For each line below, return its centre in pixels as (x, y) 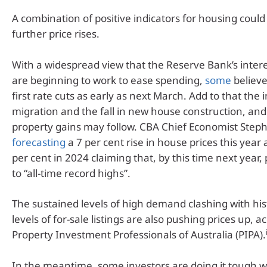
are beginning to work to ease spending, (108, 80)
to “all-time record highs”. (71, 173)
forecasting (39, 142)
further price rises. (56, 34)
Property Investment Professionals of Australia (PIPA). (139, 235)
